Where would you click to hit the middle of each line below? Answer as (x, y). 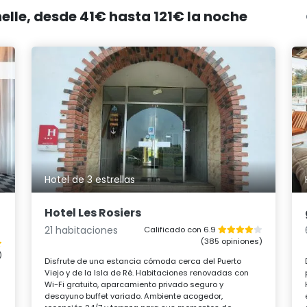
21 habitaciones (82, 230)
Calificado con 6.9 (181, 229)
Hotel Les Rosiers (93, 212)
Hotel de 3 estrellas (90, 180)
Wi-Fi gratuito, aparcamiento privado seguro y (134, 284)
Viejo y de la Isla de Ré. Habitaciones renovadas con (147, 272)
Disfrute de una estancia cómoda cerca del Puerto (143, 261)
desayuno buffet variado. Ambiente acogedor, (134, 296)
